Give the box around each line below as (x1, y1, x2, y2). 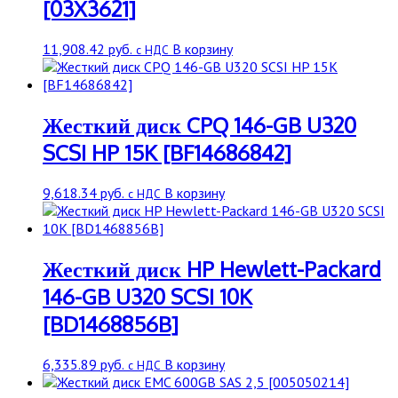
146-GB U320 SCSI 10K (43, 282, 252, 310)
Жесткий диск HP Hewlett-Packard (43, 254, 381, 283)
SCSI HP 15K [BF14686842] (43, 139, 291, 167)
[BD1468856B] (43, 309, 179, 338)
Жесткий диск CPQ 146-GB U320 (43, 111, 356, 139)
